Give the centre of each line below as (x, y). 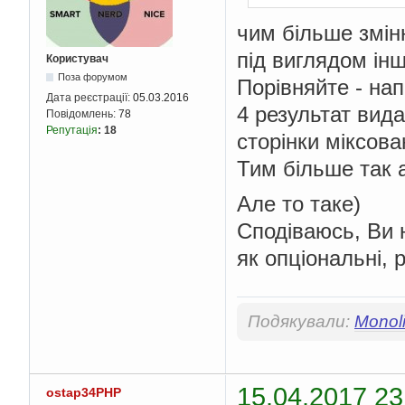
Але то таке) (299, 204)
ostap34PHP (84, 393)
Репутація (72, 131)
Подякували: (301, 322)
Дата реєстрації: (89, 98)
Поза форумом (93, 77)
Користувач (77, 59)
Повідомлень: (82, 114)
